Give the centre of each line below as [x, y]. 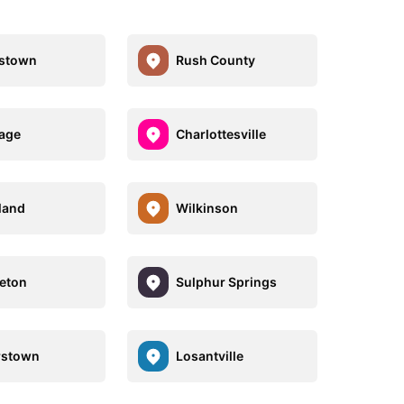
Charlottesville [220, 134]
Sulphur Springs [226, 282]
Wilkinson [207, 208]
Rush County [215, 60]
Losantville [209, 356]
